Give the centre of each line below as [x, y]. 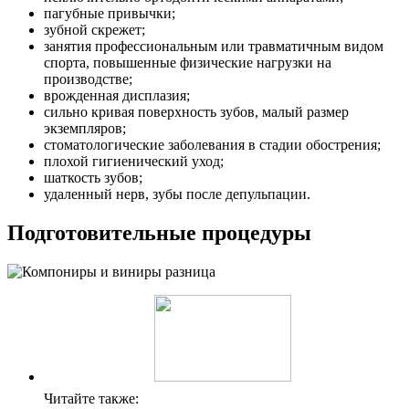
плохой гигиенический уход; [134, 162]
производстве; [88, 79]
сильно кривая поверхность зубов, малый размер [196, 112]
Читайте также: [91, 398]
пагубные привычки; [110, 14]
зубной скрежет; [94, 30]
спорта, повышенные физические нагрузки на [188, 63]
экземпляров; [85, 129]
